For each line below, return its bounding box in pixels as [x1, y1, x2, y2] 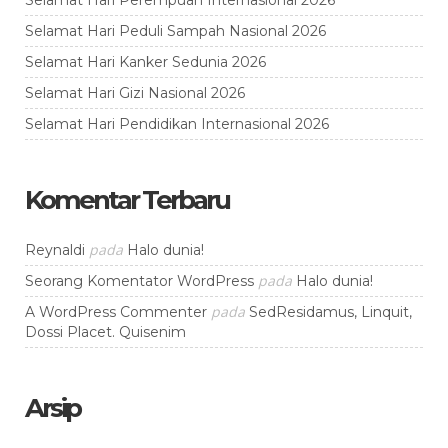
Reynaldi [25, 240, 85, 259]
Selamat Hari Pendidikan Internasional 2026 [25, 114, 329, 133]
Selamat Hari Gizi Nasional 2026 [25, 83, 245, 102]
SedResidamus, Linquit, [249, 302, 412, 321]
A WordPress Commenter [25, 302, 207, 321]
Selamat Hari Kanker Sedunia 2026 [25, 52, 266, 71]
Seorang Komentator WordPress [25, 271, 254, 290]
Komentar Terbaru [25, 183, 229, 216]
